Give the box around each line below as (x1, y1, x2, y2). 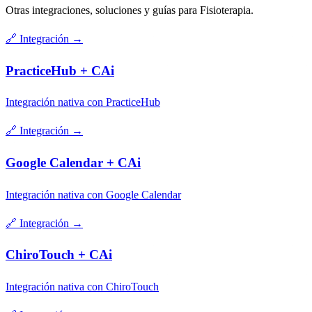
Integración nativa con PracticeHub (6, 96, 160, 109)
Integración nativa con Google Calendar (6, 188, 181, 201)
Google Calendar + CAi (6, 155, 141, 171)
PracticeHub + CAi (6, 63, 114, 78)
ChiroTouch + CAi (6, 247, 112, 263)
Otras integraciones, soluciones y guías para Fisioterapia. (6, 3, 253, 16)
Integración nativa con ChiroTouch (6, 281, 159, 293)
